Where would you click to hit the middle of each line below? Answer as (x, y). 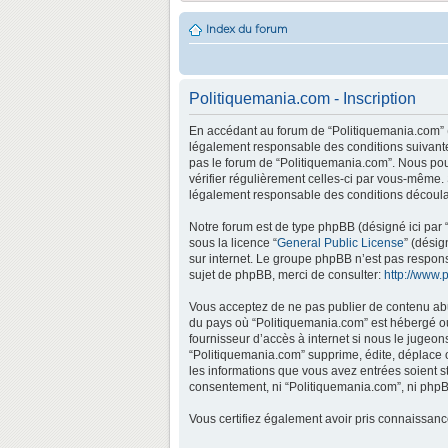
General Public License (340, 243)
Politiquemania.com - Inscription (302, 98)
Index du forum (246, 29)
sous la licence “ (233, 243)
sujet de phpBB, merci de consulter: (286, 275)
